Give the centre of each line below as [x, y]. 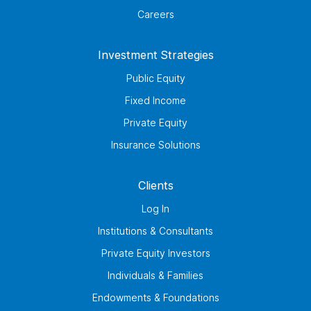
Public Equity [155, 78]
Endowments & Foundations [155, 298]
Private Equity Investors [155, 253]
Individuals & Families [155, 276]
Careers [155, 15]
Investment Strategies [155, 55]
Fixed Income [155, 101]
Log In [155, 209]
